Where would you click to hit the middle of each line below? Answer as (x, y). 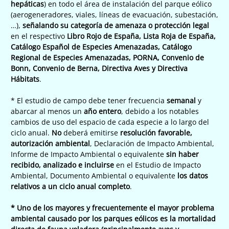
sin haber (182, 154)
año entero (102, 111)
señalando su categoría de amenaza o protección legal (116, 25)
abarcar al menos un (47, 111)
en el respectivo (39, 36)
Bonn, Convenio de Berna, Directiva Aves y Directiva (99, 68)
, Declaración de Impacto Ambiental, (152, 143)
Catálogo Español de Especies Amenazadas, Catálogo (101, 47)
